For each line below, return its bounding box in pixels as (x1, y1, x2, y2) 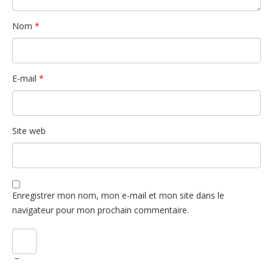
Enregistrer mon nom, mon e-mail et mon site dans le (12, 189, 224, 201)
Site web (12, 124, 46, 136)
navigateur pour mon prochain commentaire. (12, 204, 189, 216)
